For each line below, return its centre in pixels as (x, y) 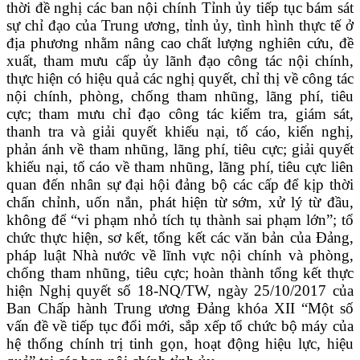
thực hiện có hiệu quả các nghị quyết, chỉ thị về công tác (180, 79)
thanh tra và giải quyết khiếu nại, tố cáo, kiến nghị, (180, 132)
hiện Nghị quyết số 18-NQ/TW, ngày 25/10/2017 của (180, 291)
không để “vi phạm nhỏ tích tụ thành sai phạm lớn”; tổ (180, 220)
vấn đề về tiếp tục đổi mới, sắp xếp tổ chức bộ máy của (180, 326)
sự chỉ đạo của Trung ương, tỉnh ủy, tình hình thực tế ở (180, 26)
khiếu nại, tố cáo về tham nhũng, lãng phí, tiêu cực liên (180, 167)
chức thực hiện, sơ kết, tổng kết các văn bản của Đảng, (180, 238)
